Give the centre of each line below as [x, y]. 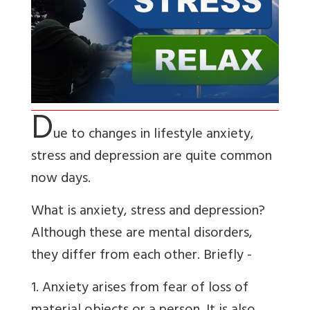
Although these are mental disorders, [142, 235]
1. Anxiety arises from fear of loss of [140, 289]
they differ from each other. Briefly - [142, 257]
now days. [61, 180]
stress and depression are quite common [152, 158]
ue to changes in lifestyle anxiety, [154, 136]
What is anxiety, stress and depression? [148, 212]
